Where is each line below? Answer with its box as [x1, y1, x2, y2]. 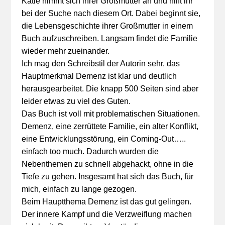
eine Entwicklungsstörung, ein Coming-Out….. [21, 135, 186, 143]
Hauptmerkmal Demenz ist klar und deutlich [21, 72, 177, 80]
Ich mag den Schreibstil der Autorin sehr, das [21, 59, 180, 68]
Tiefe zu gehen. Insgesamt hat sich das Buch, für [21, 172, 193, 181]
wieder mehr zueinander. [21, 47, 109, 55]
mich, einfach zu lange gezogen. [21, 185, 137, 193]
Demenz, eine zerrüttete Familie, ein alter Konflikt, [21, 122, 198, 131]
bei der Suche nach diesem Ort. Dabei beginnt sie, [21, 9, 200, 18]
